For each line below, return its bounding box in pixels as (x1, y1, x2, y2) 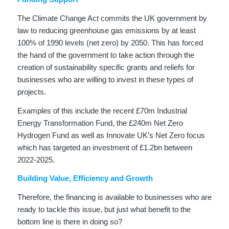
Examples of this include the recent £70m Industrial (17, 106, 187, 115)
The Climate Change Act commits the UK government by (17, 13, 207, 22)
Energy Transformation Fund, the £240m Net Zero (17, 118, 183, 127)
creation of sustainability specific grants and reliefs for (17, 62, 195, 72)
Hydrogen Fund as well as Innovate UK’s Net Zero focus (17, 130, 205, 140)
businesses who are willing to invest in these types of (17, 75, 193, 84)
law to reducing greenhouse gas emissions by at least (17, 26, 196, 35)
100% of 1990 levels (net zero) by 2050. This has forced (17, 38, 203, 47)
